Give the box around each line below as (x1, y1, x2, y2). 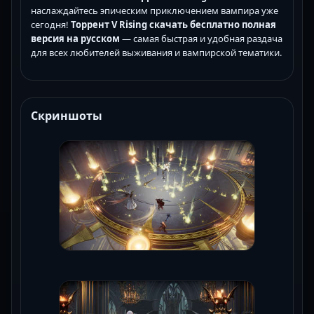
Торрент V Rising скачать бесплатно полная (71, 18, 276, 32)
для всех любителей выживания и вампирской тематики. (31, 46, 282, 60)
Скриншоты (31, 108, 102, 124)
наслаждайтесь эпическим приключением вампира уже (31, 4, 278, 18)
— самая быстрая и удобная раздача (120, 32, 282, 46)
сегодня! (31, 18, 71, 32)
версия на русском (31, 32, 120, 46)
